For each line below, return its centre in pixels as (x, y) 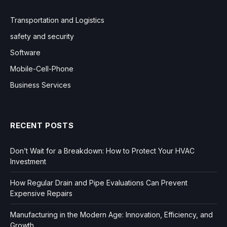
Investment (28, 161)
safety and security (42, 36)
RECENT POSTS (42, 125)
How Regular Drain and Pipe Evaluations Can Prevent (99, 182)
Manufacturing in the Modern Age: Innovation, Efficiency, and (111, 214)
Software (25, 52)
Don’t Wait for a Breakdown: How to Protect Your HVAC (102, 150)
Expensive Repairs (41, 193)
